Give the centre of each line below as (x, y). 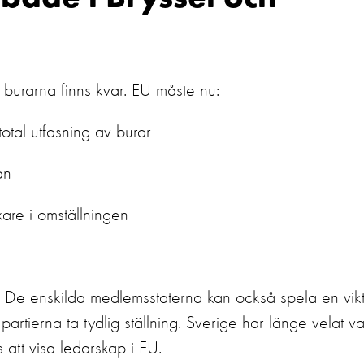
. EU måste (159, 91)
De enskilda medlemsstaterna (104, 298)
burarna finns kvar (64, 91)
